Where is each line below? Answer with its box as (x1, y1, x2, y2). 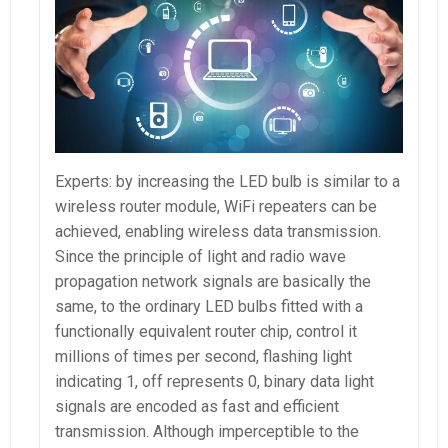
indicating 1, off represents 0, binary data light (55, 372, 374, 392)
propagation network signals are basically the (55, 272, 371, 292)
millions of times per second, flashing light (55, 347, 352, 367)
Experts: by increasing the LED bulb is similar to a (55, 172, 400, 192)
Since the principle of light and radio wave (55, 247, 346, 267)
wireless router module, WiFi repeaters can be (55, 197, 377, 217)
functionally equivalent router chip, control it (55, 322, 357, 342)
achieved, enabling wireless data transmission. (55, 222, 381, 242)
